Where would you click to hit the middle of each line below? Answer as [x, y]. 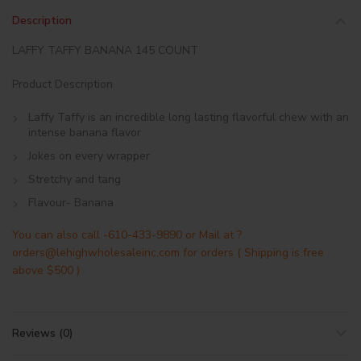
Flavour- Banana [71, 203]
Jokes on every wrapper [89, 156]
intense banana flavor [85, 133]
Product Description [62, 84]
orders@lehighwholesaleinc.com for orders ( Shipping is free [168, 253]
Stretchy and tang [75, 179]
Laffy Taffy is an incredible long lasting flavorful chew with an [189, 117]
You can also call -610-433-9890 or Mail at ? [127, 235]
